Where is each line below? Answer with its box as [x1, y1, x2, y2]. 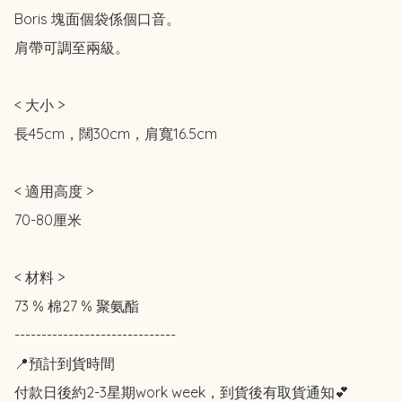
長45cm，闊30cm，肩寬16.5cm [14, 125, 217, 144]
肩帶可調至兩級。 [14, 39, 129, 57]
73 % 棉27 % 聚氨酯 [14, 297, 139, 316]
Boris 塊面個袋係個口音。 [14, 10, 180, 29]
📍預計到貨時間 [14, 354, 115, 373]
